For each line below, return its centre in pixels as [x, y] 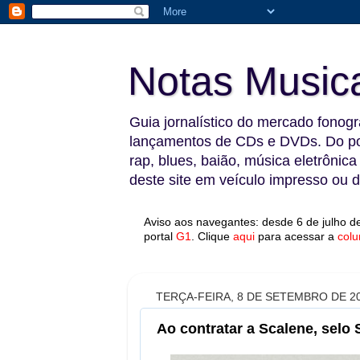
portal [158, 236]
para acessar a [296, 236]
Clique [214, 236]
